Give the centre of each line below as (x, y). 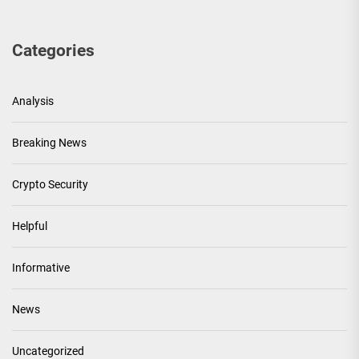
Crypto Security (50, 185)
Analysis (33, 101)
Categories (53, 51)
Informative (41, 268)
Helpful (30, 226)
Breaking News (49, 143)
